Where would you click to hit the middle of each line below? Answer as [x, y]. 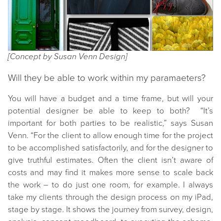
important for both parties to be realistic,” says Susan [110, 124]
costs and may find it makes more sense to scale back [110, 173]
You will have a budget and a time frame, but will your [110, 99]
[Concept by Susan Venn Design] [68, 57]
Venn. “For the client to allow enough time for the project [110, 136]
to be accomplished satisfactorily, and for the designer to [110, 148]
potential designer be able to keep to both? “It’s [110, 111]
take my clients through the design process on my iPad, [110, 198]
